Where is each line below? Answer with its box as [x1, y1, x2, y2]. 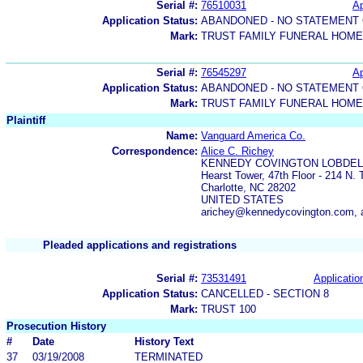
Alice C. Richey [201, 144, 274, 157]
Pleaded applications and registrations [43, 238, 237, 251]
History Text [135, 335, 194, 348]
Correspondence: [112, 144, 198, 157]
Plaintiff [6, 113, 45, 126]
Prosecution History [6, 319, 106, 332]
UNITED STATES [201, 193, 284, 206]
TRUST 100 [201, 302, 256, 315]
